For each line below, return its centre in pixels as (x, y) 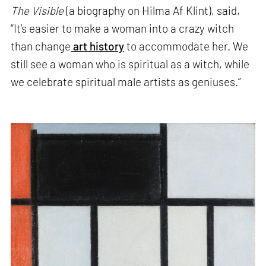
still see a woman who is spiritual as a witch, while (130, 64)
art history (98, 46)
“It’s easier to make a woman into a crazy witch (123, 28)
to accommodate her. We (186, 46)
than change (41, 46)
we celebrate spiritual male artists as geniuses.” (126, 81)
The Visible (39, 10)
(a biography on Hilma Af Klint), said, (153, 10)
